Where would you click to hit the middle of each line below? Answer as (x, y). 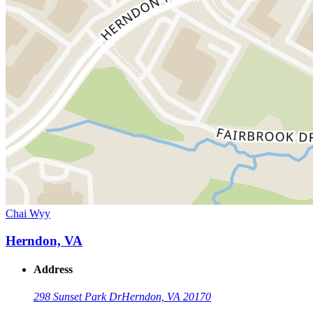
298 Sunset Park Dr (78, 297)
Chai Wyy (28, 214)
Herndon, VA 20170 (166, 297)
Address (53, 270)
